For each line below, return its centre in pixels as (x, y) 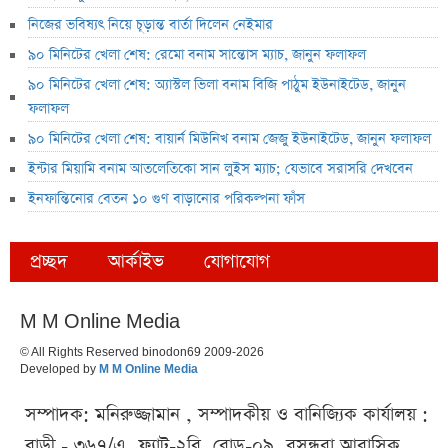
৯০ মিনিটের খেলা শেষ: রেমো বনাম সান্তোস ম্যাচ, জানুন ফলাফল (197, 55)
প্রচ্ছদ (49, 262)
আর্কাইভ (136, 262)
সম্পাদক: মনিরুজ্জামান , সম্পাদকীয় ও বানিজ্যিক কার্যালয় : (226, 415)
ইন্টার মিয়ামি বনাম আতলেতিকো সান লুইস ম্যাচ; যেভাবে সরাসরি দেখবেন (220, 169)
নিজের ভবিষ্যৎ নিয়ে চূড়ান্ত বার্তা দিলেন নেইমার (150, 25)
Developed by (59, 369)
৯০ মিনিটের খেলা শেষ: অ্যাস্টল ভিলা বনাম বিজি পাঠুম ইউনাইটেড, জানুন (217, 85)
